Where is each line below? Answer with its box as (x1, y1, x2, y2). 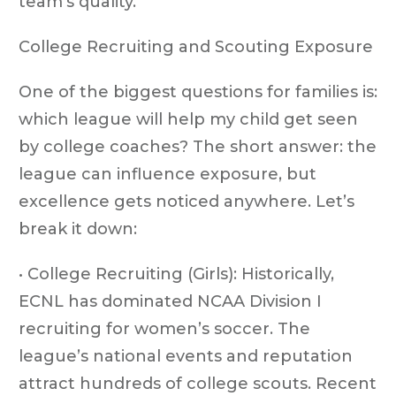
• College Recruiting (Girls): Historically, (19, 263, 334, 284)
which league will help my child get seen (19, 109, 358, 129)
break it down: (19, 218, 137, 239)
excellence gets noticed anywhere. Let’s (19, 191, 354, 211)
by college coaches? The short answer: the (19, 136, 377, 156)
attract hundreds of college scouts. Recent (19, 373, 377, 393)
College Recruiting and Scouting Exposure (19, 36, 373, 57)
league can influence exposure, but (19, 164, 316, 184)
